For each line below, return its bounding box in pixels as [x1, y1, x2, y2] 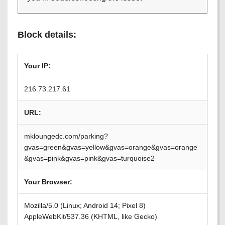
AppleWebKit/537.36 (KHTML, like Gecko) [24, 212, 157, 220]
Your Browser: [24, 178, 72, 186]
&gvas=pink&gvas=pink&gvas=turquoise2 [24, 154, 155, 162]
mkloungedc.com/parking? [24, 132, 108, 140]
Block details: [18, 30, 76, 40]
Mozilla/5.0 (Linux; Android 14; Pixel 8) [24, 201, 146, 209]
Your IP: [24, 62, 51, 70]
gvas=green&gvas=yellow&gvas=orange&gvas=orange [24, 143, 197, 151]
